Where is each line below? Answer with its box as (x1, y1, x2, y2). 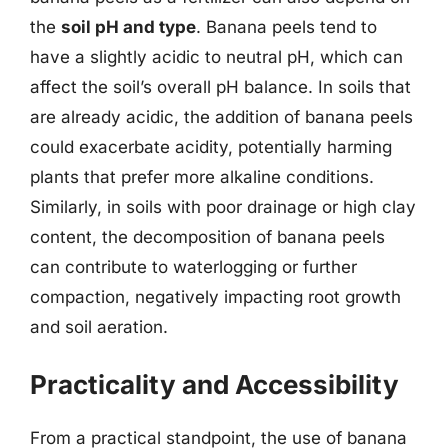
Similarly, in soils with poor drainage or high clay (30, 196, 416, 217)
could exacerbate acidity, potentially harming (30, 136, 392, 157)
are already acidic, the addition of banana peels (30, 106, 413, 127)
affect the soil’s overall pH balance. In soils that (30, 76, 411, 97)
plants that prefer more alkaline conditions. (30, 166, 374, 187)
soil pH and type (61, 16, 196, 37)
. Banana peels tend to (196, 16, 377, 37)
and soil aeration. (30, 316, 168, 337)
